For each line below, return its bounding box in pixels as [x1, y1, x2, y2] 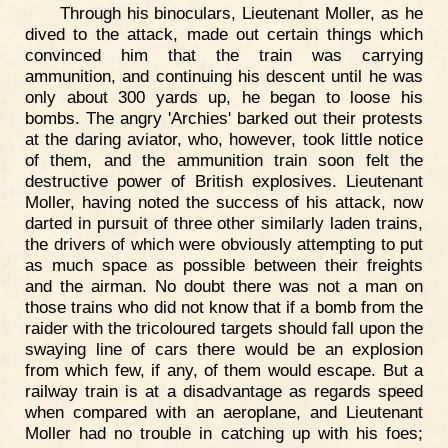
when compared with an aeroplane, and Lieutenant [25, 401, 423, 422]
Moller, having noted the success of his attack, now [25, 191, 423, 212]
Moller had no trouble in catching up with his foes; [25, 422, 423, 443]
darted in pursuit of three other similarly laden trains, [25, 212, 423, 233]
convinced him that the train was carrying [25, 44, 423, 65]
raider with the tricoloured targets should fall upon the [25, 317, 423, 338]
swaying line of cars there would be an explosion [25, 338, 423, 359]
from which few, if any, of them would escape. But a [25, 359, 423, 380]
